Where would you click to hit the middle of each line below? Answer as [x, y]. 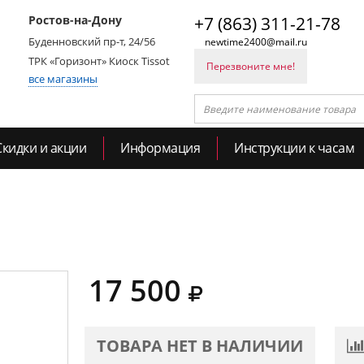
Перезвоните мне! [251, 66]
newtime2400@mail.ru [256, 42]
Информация [160, 148]
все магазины [63, 79]
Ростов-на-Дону [75, 20]
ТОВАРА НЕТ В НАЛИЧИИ [200, 346]
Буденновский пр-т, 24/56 [92, 41]
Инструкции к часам [294, 148]
